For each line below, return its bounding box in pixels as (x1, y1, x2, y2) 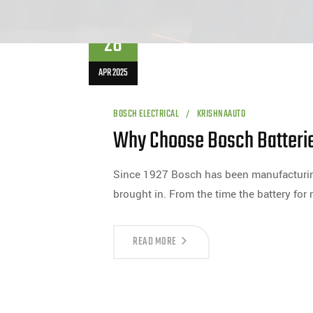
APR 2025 (99, 65, 128, 81)
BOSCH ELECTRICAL (113, 106, 179, 122)
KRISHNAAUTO (196, 106, 245, 122)
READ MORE (133, 233, 177, 250)
